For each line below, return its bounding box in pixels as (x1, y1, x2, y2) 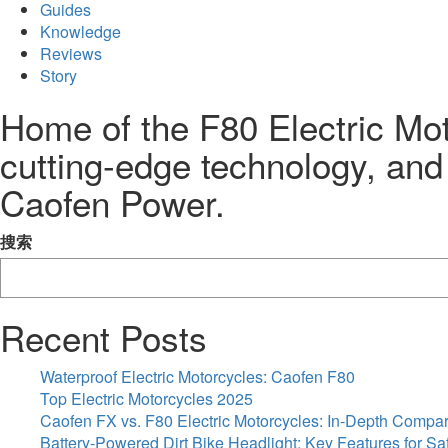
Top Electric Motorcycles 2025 (40, 387, 253, 410)
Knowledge (40, 20, 121, 43)
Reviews (40, 42, 102, 65)
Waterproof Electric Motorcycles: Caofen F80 (40, 365, 355, 388)
